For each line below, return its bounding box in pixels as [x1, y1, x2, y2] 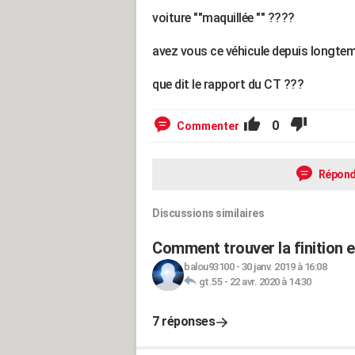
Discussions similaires [152, 207, 264, 219]
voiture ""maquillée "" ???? [152, 10, 295, 25]
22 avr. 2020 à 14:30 [229, 276, 311, 288]
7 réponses [152, 314, 215, 329]
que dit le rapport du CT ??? [152, 77, 303, 92]
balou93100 [184, 261, 234, 273]
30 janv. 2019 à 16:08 [241, 261, 326, 273]
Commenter [177, 120, 239, 132]
